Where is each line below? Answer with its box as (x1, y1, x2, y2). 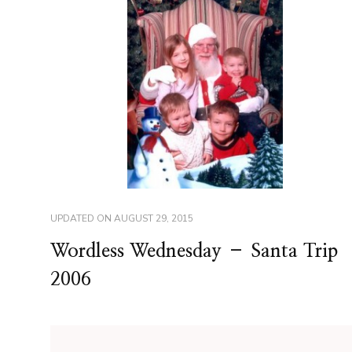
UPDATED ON (49, 212, 114, 225)
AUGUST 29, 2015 (113, 212, 193, 225)
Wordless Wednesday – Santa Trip (49, 242, 338, 262)
